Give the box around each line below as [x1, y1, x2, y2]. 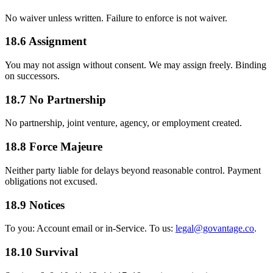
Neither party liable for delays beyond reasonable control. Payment [5, 165, 261, 175]
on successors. [5, 71, 60, 81]
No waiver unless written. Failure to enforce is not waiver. [5, 12, 227, 23]
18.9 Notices [5, 198, 65, 211]
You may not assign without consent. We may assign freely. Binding [5, 60, 266, 70]
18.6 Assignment [5, 35, 87, 48]
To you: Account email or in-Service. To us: [5, 223, 175, 234]
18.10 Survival [5, 246, 78, 259]
